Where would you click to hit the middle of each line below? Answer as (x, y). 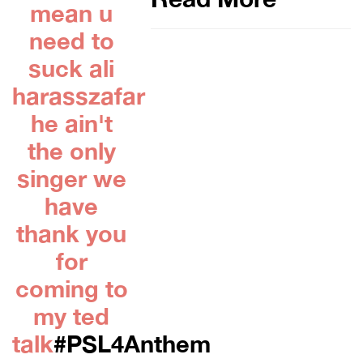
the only (71, 151)
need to (71, 41)
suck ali (72, 68)
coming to (71, 289)
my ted (72, 316)
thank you (72, 234)
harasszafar (79, 96)
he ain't (71, 124)
